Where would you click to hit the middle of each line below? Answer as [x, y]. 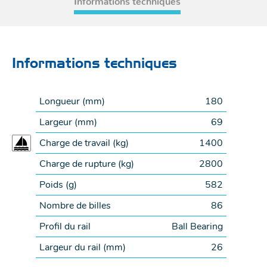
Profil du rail [65, 227]
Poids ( [54, 185]
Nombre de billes [75, 206]
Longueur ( [62, 102]
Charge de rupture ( [80, 164]
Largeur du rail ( [73, 248]
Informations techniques [94, 65]
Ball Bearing [197, 227]
